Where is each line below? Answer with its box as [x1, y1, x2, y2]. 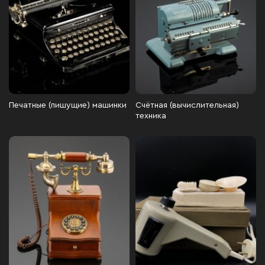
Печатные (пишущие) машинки [9, 101, 127, 109]
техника [135, 112, 166, 120]
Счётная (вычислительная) [135, 101, 239, 109]
